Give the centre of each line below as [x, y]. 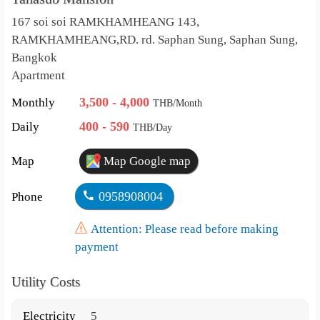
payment [96, 247]
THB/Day [153, 127]
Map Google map [146, 161]
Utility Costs [46, 282]
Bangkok [35, 57]
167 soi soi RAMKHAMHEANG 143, [106, 22]
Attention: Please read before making [184, 229]
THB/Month [178, 103]
